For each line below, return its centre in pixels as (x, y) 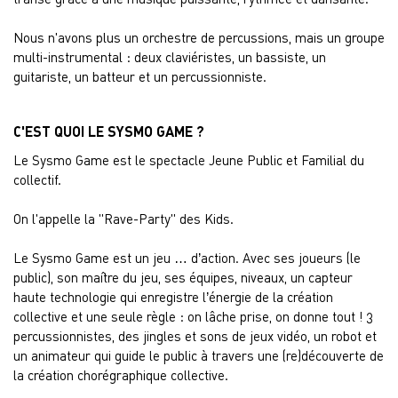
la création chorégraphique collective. (121, 375)
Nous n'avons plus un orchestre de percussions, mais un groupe (199, 37)
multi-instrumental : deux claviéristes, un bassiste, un (170, 57)
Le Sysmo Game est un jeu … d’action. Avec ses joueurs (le (187, 258)
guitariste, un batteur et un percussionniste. (140, 76)
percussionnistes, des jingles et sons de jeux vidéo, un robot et (195, 336)
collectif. (37, 179)
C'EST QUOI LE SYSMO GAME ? (109, 131)
